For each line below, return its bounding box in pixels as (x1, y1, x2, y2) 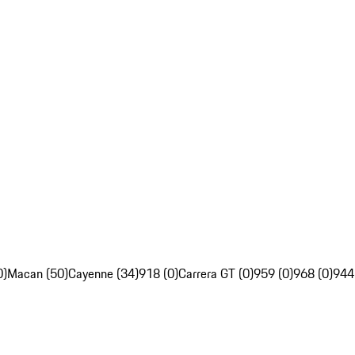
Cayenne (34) (68, 264, 139, 284)
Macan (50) (7, 264, 68, 284)
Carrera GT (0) (178, 264, 254, 284)
